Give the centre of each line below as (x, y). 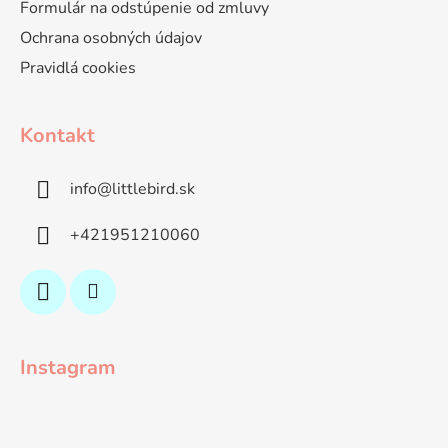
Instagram (68, 367)
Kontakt (57, 135)
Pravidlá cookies (78, 67)
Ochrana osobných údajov (111, 37)
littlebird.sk (153, 188)
